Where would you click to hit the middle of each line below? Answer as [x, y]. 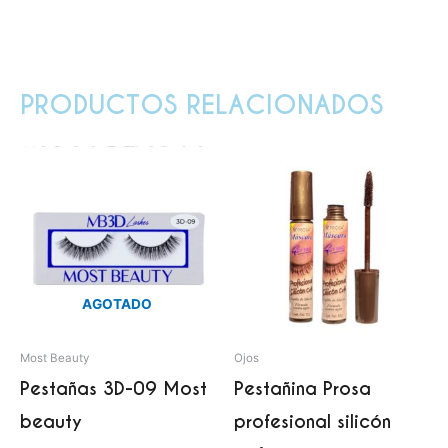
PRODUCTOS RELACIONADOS [201, 105]
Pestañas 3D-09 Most [113, 388]
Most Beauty [54, 357]
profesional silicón [312, 421]
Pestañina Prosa [302, 388]
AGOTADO [117, 303]
